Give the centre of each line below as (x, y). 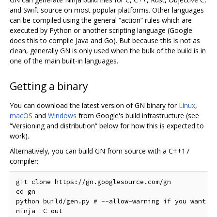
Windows (62, 115)
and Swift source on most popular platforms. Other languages (107, 10)
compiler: (24, 161)
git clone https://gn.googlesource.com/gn (93, 182)
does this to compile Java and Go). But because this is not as (105, 40)
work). (19, 136)
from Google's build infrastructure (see (138, 115)
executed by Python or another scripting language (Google (101, 30)
